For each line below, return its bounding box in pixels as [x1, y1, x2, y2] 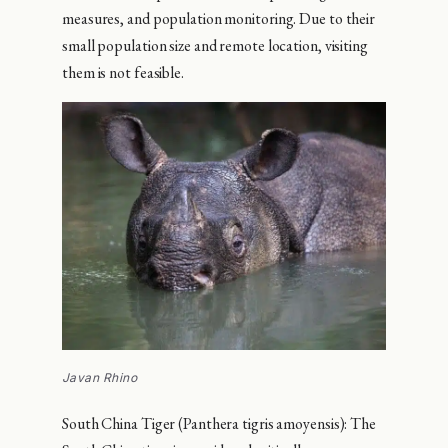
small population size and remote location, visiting [62, 35, 368, 57]
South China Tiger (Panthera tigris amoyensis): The [62, 412, 376, 434]
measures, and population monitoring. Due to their [62, 8, 376, 30]
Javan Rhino [62, 369, 138, 385]
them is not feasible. [62, 62, 184, 84]
